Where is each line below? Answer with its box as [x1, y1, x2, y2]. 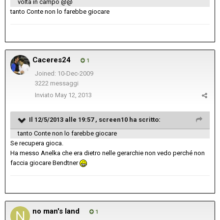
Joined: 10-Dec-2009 [34, 70, 93, 78]
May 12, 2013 [55, 91, 92, 99]
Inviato [35, 91, 55, 99]
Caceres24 [32, 55, 71, 65]
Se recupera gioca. [10, 139, 63, 147]
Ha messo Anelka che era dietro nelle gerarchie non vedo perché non [10, 149, 205, 157]
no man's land [32, 207, 80, 216]
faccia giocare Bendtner [10, 159, 80, 167]
